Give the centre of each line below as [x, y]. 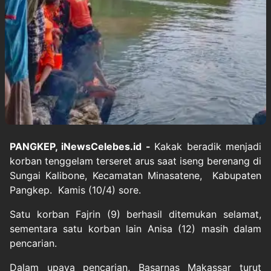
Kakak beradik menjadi [208, 146]
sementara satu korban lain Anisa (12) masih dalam [135, 229]
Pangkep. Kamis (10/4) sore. [75, 190]
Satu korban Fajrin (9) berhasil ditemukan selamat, [135, 214]
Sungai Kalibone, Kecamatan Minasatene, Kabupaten [135, 175]
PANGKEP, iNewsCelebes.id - [82, 146]
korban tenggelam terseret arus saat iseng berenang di [135, 161]
